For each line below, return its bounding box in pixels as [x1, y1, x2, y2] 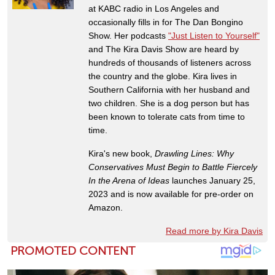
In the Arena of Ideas [88, 175, 169, 185]
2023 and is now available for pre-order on [88, 188, 254, 199]
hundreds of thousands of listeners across [88, 57, 251, 68]
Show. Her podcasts [88, 30, 168, 41]
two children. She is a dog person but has [88, 98, 249, 108]
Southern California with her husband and [88, 84, 250, 95]
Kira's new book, [88, 148, 155, 158]
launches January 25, [169, 175, 255, 185]
